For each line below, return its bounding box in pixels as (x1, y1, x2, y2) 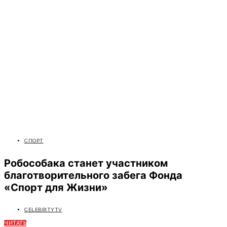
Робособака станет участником (4, 157, 168, 169)
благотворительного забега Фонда (4, 169, 182, 181)
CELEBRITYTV (24, 207, 62, 213)
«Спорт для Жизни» (4, 181, 108, 194)
